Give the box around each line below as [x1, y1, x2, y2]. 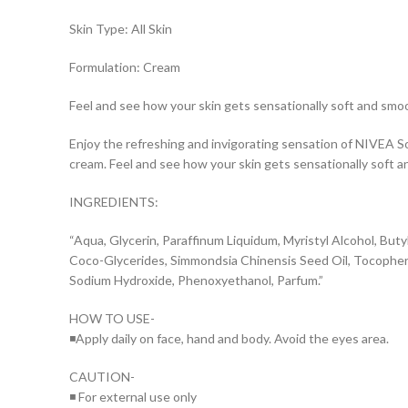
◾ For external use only [69, 388, 197, 404]
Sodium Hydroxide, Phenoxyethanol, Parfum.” [69, 271, 323, 288]
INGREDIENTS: [69, 193, 158, 209]
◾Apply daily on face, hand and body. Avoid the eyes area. [69, 330, 389, 346]
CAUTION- [69, 368, 135, 384]
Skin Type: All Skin [69, 20, 172, 36]
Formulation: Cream [69, 58, 180, 75]
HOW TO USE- [69, 310, 155, 326]
